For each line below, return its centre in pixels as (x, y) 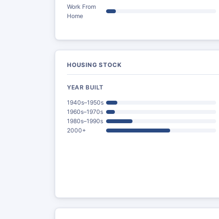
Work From (81, 7)
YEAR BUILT (85, 87)
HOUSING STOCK (94, 65)
